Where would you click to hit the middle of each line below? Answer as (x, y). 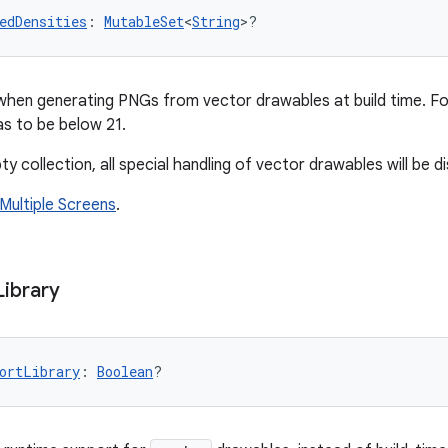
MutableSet (144, 21)
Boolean (125, 371)
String (216, 21)
